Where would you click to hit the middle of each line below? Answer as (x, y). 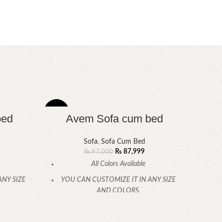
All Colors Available (118, 164)
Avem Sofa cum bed (114, 119)
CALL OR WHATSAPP (118, 207)
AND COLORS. (118, 191)
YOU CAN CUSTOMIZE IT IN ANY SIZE (118, 180)
